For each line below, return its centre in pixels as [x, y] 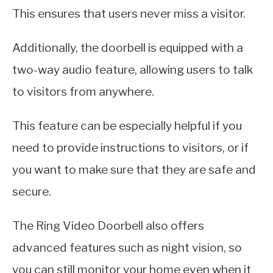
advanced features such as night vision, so [127, 247]
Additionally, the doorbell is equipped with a [128, 47]
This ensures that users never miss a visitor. [129, 13]
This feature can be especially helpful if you [127, 125]
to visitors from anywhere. [83, 91]
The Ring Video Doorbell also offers [108, 225]
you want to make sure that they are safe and [134, 169]
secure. [32, 191]
